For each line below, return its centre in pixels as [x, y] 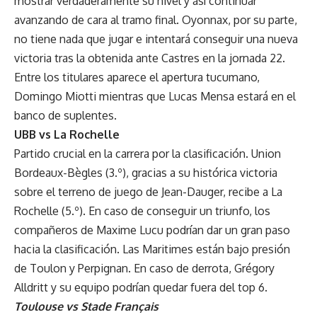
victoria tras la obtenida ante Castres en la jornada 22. [150, 58]
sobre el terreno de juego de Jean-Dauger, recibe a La [148, 191]
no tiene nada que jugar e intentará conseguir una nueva [156, 39]
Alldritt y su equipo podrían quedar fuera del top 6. [141, 287]
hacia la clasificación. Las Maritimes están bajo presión [152, 249]
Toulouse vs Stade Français [86, 306]
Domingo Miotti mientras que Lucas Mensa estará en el [155, 96]
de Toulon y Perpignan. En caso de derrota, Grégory [144, 268]
